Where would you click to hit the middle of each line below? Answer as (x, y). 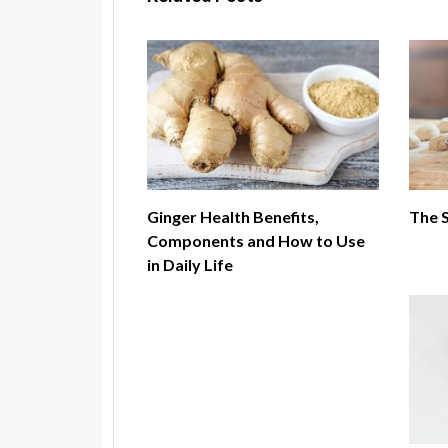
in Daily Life (190, 264)
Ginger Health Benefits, (233, 216)
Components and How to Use (256, 240)
